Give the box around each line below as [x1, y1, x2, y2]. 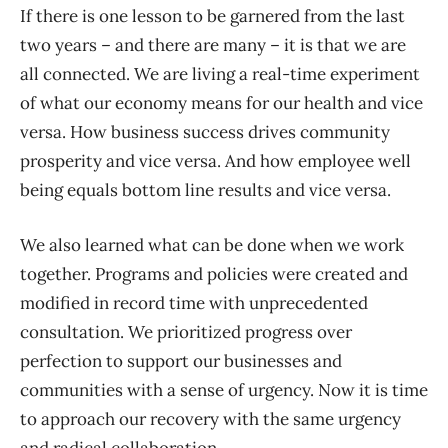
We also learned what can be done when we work [20, 234, 404, 257]
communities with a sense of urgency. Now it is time [20, 379, 428, 402]
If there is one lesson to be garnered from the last [20, 5, 405, 28]
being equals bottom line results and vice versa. [20, 179, 391, 202]
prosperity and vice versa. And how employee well [20, 150, 411, 173]
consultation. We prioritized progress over [20, 321, 352, 344]
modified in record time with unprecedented [20, 292, 368, 315]
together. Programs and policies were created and [20, 263, 408, 286]
